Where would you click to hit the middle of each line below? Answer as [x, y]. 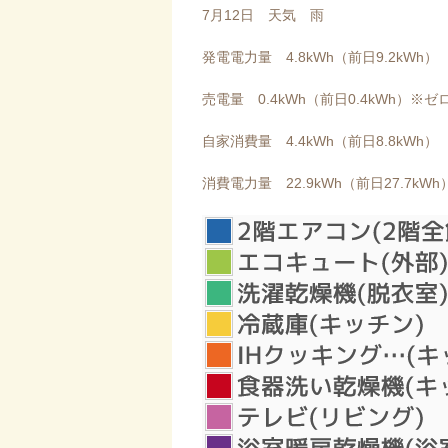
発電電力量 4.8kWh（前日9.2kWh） [320, 56]
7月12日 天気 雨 [263, 14]
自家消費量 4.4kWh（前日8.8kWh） [320, 140]
